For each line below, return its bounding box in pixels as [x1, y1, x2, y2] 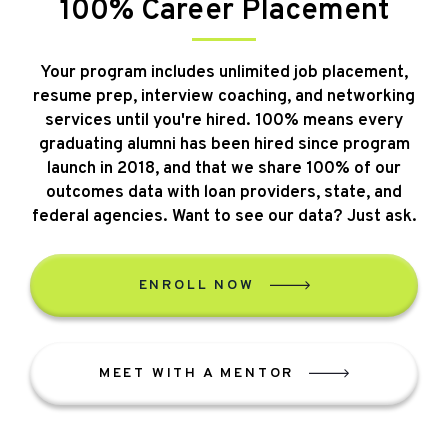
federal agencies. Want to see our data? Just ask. [31, 206, 417, 229]
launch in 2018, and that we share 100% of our [47, 158, 401, 181]
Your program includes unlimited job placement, [40, 62, 408, 85]
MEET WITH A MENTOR [98, 364, 295, 382]
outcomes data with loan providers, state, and [46, 182, 402, 205]
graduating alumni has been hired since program [38, 134, 410, 157]
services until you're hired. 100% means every [45, 110, 403, 133]
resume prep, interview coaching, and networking [33, 86, 415, 109]
